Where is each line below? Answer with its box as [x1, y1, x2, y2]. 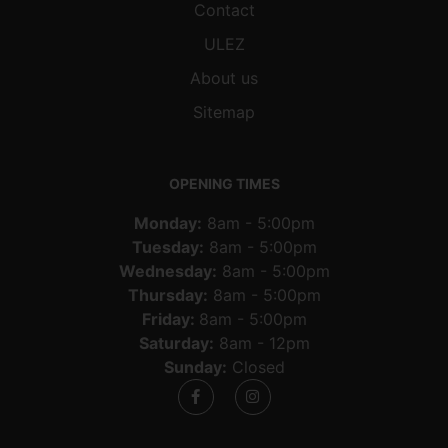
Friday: [141, 308, 199, 329]
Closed [226, 356, 285, 377]
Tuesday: [131, 236, 204, 257]
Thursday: [127, 284, 208, 305]
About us [190, 67, 258, 88]
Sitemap [193, 101, 255, 122]
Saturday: [138, 332, 214, 353]
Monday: [133, 212, 202, 233]
